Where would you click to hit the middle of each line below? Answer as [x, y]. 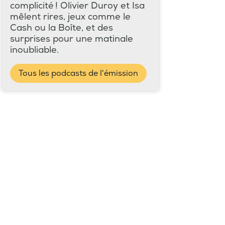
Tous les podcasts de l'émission [78, 73]
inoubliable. [34, 50]
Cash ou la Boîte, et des [62, 28]
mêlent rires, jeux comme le [70, 17]
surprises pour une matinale [72, 39]
